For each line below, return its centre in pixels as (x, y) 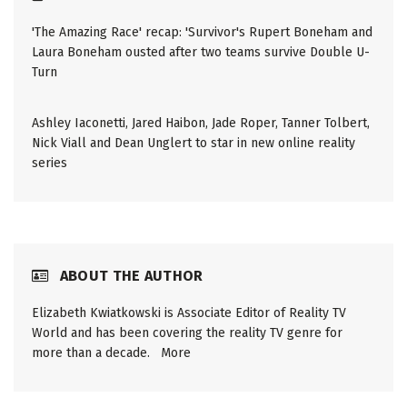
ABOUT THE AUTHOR (129, 276)
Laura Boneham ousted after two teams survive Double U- (201, 53)
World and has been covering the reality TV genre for (187, 333)
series (50, 164)
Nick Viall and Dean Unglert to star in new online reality (194, 144)
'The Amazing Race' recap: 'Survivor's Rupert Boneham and (202, 33)
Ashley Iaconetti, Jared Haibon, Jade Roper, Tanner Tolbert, (201, 124)
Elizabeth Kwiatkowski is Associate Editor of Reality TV (189, 313)
